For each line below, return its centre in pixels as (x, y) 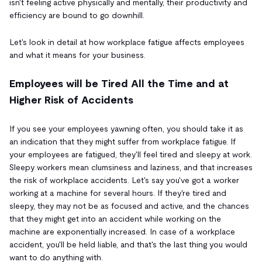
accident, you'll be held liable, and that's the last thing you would (128, 244)
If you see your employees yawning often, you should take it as (126, 128)
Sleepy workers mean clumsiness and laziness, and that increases (131, 167)
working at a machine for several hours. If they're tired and (118, 193)
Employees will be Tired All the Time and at (119, 83)
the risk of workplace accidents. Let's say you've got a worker (124, 180)
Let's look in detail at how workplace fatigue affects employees (127, 42)
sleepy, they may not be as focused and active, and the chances (129, 206)
